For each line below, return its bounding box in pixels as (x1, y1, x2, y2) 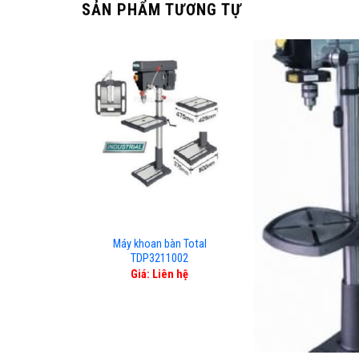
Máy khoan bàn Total (112, 237, 207, 252)
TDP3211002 (131, 252, 189, 266)
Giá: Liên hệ (131, 267, 189, 281)
